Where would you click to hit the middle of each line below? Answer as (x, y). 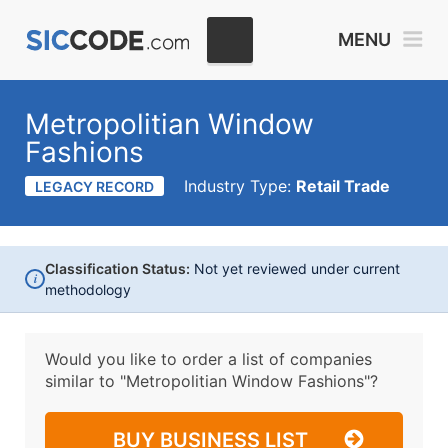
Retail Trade (343, 186)
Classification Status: (117, 268)
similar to (82, 381)
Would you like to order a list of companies (208, 359)
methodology (88, 289)
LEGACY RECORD (94, 186)
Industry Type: (240, 186)
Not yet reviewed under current (295, 268)
